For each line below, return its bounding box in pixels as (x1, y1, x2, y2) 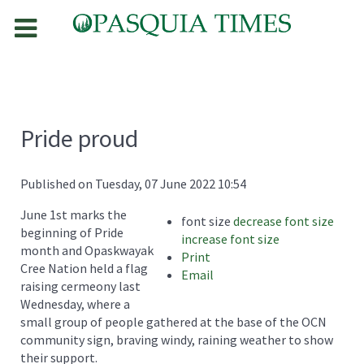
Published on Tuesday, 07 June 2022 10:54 (20, 175, 246, 192)
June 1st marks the (20, 206, 127, 223)
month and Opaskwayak (20, 241, 154, 258)
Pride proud (20, 122, 138, 154)
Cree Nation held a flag (20, 259, 148, 276)
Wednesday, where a (20, 295, 130, 312)
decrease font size (233, 212, 334, 229)
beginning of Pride (20, 223, 123, 240)
